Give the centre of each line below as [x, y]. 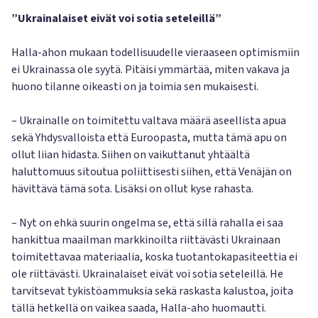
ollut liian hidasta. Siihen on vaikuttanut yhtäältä [131, 155]
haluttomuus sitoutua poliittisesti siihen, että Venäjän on [152, 172]
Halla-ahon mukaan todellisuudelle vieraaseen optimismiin [155, 53]
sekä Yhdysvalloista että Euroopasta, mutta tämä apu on [149, 138]
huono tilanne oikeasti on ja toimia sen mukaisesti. [135, 87]
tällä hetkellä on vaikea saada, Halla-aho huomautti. [139, 308]
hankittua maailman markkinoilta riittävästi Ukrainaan [146, 240]
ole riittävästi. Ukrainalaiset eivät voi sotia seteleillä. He [147, 274]
